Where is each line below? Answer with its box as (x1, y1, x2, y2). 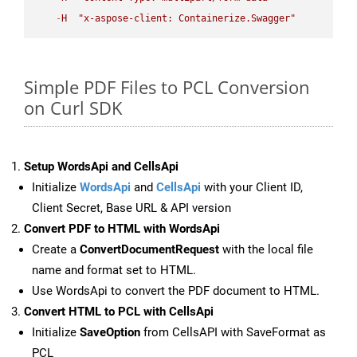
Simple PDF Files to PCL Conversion (24, 75, 310, 100)
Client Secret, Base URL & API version (32, 201, 231, 216)
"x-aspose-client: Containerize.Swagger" (78, 12, 296, 24)
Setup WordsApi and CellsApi (24, 159, 178, 175)
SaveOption (80, 325, 140, 340)
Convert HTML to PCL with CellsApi (24, 304, 214, 320)
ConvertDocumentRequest (80, 242, 219, 257)
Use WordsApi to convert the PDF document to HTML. (32, 284, 320, 299)
